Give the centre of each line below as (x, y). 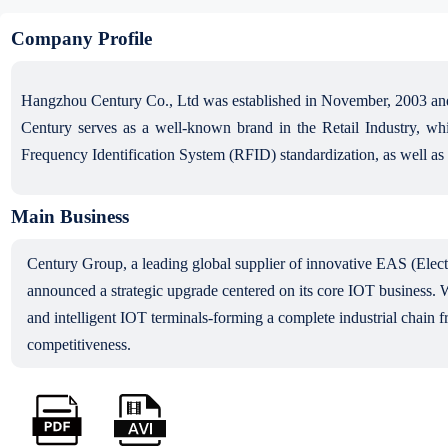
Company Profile (81, 38)
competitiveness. (78, 344)
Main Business (69, 216)
